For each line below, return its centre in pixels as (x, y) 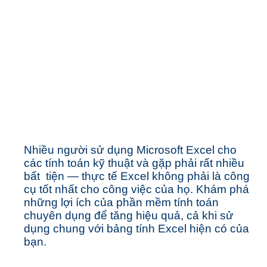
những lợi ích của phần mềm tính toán (121, 203)
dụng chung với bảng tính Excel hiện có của (136, 229)
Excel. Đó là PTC (136, 84)
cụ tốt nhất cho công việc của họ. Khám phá (136, 190)
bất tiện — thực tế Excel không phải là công (137, 176)
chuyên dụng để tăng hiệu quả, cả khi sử (129, 216)
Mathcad (82, 124)
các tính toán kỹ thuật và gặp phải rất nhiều (134, 163)
